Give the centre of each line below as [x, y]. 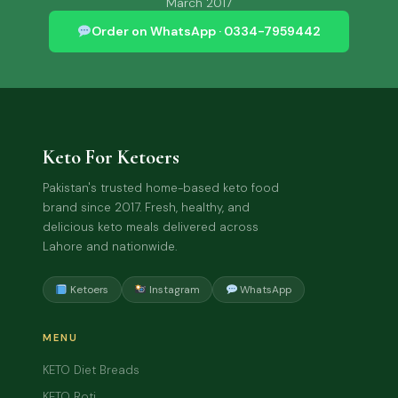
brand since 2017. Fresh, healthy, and [146, 207]
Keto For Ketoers [111, 156]
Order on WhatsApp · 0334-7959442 [207, 32]
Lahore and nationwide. [110, 246]
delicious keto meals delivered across [151, 227]
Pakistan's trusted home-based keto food [161, 187]
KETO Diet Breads [91, 370]
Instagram [173, 290]
